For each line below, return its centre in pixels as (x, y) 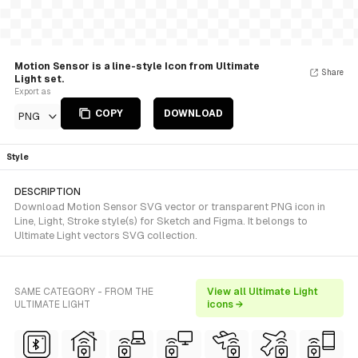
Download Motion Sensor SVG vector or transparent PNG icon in (170, 207)
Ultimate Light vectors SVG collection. (106, 235)
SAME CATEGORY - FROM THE (84, 292)
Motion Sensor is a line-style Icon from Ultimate (137, 66)
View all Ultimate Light (263, 292)
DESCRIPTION (48, 192)
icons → (226, 304)
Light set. (39, 79)
